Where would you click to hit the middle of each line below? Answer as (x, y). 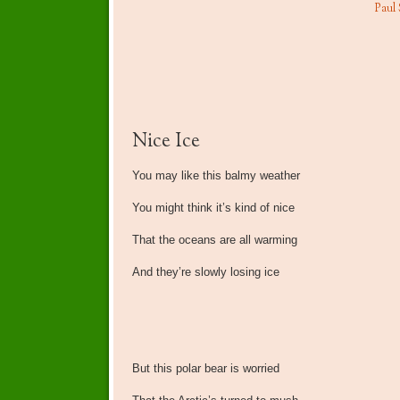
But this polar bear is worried (205, 369)
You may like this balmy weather (216, 176)
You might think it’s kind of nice (213, 208)
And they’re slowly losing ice (205, 272)
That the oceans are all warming (214, 240)
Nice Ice (166, 142)
